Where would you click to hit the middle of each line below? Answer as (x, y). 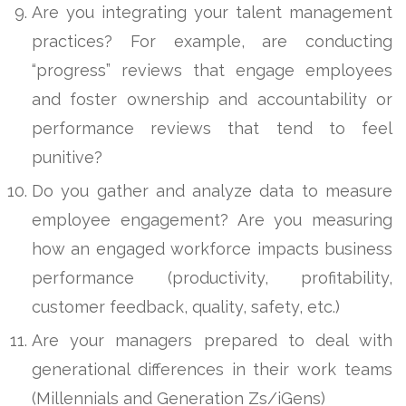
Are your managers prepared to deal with (212, 340)
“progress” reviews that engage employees (212, 70)
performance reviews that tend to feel (212, 128)
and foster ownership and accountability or (212, 99)
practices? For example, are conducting (212, 41)
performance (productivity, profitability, (212, 277)
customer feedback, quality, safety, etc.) (186, 306)
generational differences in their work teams (212, 369)
